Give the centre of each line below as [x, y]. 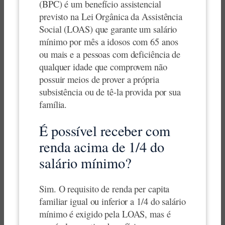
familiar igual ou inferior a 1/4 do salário [113, 201]
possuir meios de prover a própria [99, 79]
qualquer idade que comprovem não [103, 67]
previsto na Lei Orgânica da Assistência [111, 17]
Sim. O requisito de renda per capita [104, 189]
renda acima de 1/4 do [102, 146]
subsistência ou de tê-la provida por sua [110, 92]
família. [53, 104]
